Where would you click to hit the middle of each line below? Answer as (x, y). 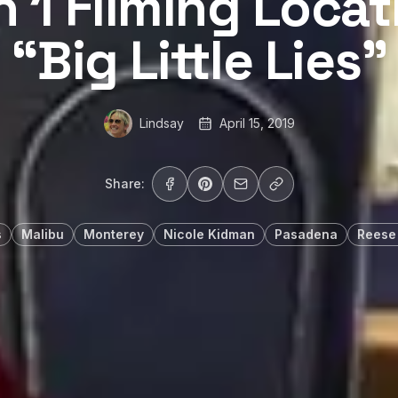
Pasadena (306, 234)
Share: (124, 183)
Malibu (42, 234)
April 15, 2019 (257, 123)
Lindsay (161, 123)
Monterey (113, 234)
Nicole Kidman (209, 234)
